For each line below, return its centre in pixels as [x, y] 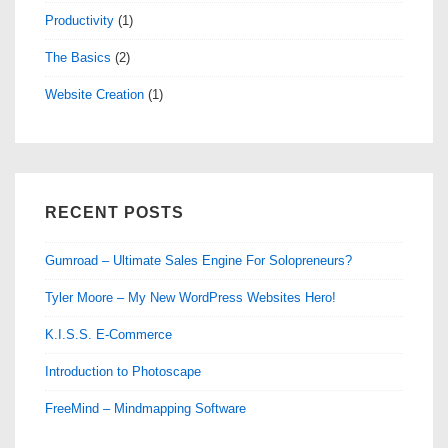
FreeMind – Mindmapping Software [145, 408]
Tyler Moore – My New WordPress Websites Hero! [190, 297]
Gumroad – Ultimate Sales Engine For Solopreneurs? [198, 260]
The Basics [78, 57]
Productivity [79, 20]
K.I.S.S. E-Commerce [108, 334]
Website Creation [94, 94]
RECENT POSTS [114, 212]
